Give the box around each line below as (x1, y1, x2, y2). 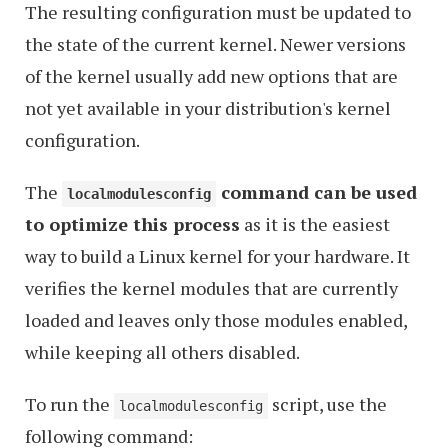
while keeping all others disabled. (25, 340, 300, 365)
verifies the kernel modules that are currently (25, 276, 398, 301)
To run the (25, 392, 114, 417)
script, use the (268, 392, 387, 417)
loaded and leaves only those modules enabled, (25, 308, 407, 333)
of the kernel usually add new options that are (25, 64, 398, 89)
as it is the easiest (240, 212, 390, 237)
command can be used (216, 180, 417, 205)
